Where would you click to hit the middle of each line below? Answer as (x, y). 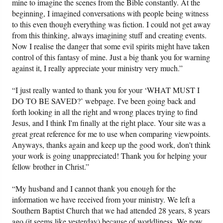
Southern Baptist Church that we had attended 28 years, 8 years (111, 211)
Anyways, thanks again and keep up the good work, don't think (111, 145)
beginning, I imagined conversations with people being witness (111, 13)
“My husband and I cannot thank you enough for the (94, 189)
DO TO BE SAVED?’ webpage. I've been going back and (104, 101)
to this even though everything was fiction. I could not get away (111, 24)
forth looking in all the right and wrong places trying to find (105, 112)
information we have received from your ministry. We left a (104, 200)
